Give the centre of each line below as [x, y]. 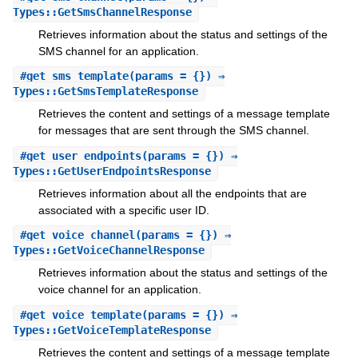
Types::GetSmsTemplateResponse [105, 91]
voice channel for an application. [119, 290]
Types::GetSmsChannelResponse [102, 12]
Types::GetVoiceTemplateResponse [111, 330]
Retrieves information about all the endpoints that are [172, 193]
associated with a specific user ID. [123, 210]
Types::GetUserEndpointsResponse [111, 171]
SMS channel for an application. [118, 51]
